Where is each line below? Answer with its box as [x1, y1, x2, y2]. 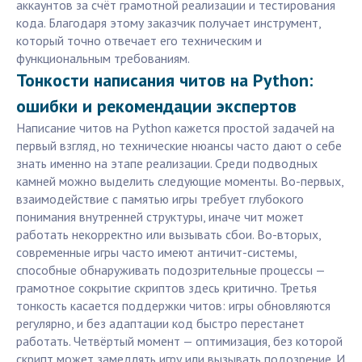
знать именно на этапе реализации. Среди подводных [16, 155, 318, 172]
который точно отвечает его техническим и [16, 32, 262, 49]
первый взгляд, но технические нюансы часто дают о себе [16, 137, 342, 154]
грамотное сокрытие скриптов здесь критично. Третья [16, 280, 317, 297]
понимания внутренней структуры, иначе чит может [16, 208, 304, 225]
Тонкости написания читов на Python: [16, 69, 313, 92]
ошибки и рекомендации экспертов [16, 95, 297, 118]
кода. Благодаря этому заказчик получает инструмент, [16, 15, 321, 32]
